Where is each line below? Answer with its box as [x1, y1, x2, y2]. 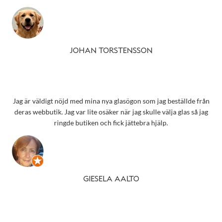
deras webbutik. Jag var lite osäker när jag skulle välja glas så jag [14, 107, 208, 116]
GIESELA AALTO [83, 176, 139, 183]
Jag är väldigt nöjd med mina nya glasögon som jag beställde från [12, 96, 210, 105]
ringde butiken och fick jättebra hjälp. [54, 118, 168, 127]
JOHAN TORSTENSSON [69, 48, 153, 55]
